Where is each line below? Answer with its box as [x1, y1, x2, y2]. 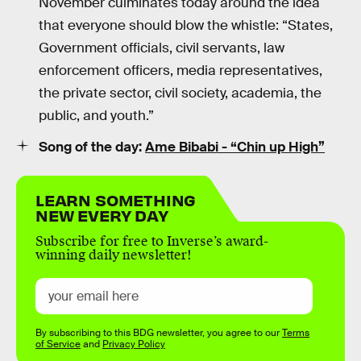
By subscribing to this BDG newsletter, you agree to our [35, 326, 282, 340]
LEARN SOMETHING [35, 189, 197, 210]
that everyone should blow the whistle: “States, [39, 16, 333, 34]
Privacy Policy [102, 338, 165, 351]
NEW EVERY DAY [35, 205, 168, 226]
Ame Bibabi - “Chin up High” [145, 138, 325, 156]
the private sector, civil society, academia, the [39, 84, 322, 102]
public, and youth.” [39, 106, 154, 124]
